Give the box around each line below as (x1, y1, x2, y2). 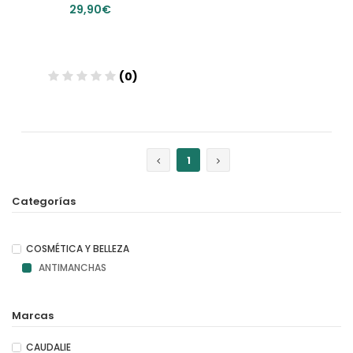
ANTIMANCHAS (36, 261, 106, 274)
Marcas (12, 308, 54, 323)
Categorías (12, 194, 76, 209)
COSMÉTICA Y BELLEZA (26, 242, 129, 255)
